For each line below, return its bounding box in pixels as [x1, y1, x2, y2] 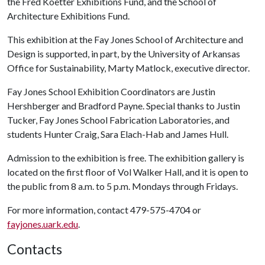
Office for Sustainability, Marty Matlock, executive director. [7, 62, 250, 73]
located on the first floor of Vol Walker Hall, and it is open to [7, 166, 248, 177]
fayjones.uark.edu [7, 218, 78, 230]
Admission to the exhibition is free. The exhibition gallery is [7, 152, 244, 163]
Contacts [7, 241, 62, 257]
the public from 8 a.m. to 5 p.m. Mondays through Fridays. [7, 180, 238, 192]
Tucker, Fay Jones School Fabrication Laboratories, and [7, 114, 230, 125]
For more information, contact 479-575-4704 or [7, 204, 201, 215]
